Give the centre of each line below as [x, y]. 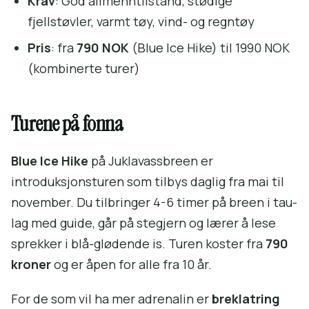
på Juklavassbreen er [151, 161]
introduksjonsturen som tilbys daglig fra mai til [148, 182]
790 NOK [103, 48]
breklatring [246, 299]
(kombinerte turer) [84, 69]
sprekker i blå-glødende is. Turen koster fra [138, 244]
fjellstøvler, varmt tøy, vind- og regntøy [141, 22]
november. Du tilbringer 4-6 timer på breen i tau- [154, 202]
